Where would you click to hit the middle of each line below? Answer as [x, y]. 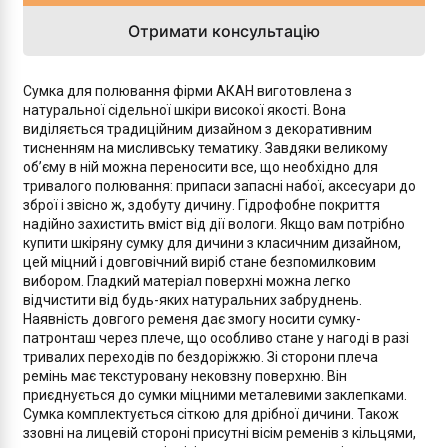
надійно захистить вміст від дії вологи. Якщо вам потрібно [214, 224]
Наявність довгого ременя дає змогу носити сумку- [192, 319]
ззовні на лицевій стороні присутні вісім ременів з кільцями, [219, 433]
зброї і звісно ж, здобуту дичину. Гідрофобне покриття [201, 205]
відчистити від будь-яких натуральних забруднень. [192, 300]
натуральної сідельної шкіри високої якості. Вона [184, 110]
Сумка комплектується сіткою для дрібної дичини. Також [211, 414]
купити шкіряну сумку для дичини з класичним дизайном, [212, 243]
